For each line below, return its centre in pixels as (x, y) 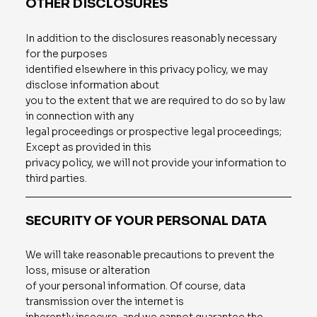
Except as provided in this (88, 147)
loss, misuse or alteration (87, 271)
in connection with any (79, 116)
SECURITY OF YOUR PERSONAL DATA (146, 220)
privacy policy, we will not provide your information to (156, 162)
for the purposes (66, 53)
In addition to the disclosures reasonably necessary (151, 38)
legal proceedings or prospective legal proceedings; (153, 131)
